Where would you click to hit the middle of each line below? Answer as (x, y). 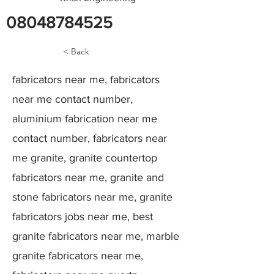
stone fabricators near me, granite (92, 197)
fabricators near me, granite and (88, 177)
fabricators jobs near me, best (83, 217)
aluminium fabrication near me (85, 119)
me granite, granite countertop (85, 158)
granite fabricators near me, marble (96, 236)
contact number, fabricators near (90, 138)
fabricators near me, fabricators (86, 80)
